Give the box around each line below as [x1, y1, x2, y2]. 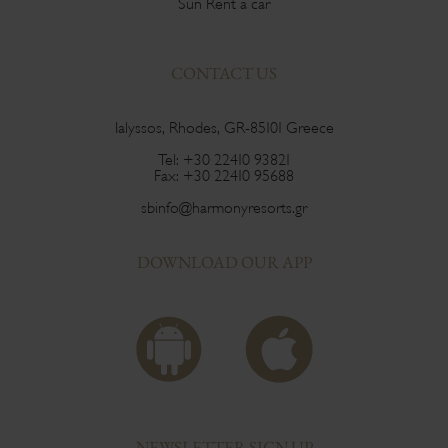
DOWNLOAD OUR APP [136, 251, 312, 274]
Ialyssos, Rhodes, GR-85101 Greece [114, 119, 334, 138]
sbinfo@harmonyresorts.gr [141, 199, 307, 218]
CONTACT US [171, 62, 277, 85]
